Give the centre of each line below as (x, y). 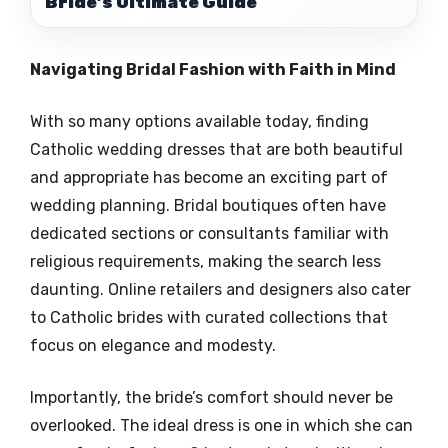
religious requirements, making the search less (205, 261)
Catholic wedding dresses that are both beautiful (216, 149)
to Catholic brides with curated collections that (209, 317)
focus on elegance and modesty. (153, 345)
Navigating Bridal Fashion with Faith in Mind (213, 69)
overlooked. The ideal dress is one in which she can (221, 425)
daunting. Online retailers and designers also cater (220, 289)
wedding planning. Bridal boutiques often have (208, 205)
